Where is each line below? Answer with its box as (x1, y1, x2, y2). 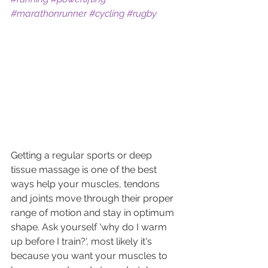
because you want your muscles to (11, 249, 170, 261)
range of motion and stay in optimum (11, 206, 176, 218)
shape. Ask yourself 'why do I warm (11, 221, 169, 233)
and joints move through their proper (11, 192, 176, 204)
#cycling (89, 8, 124, 19)
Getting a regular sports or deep (11, 149, 154, 161)
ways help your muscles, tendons (11, 178, 162, 190)
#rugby (127, 8, 157, 19)
